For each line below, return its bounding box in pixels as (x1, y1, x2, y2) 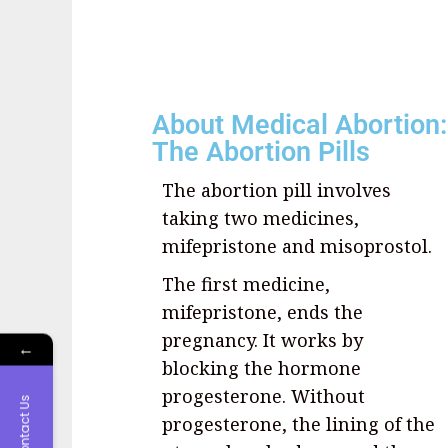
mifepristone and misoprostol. (162, 234, 432, 259)
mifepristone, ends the (162, 300, 363, 325)
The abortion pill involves (162, 178, 391, 203)
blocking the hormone (162, 356, 361, 381)
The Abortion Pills (152, 136, 370, 169)
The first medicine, (162, 272, 330, 297)
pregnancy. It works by (162, 328, 363, 353)
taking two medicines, (162, 206, 359, 231)
